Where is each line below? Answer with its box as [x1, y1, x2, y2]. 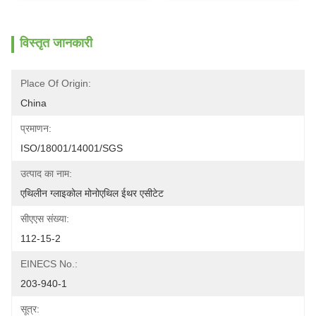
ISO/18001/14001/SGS [20, 142, 123, 154]
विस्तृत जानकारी [20, 36, 92, 50]
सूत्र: [20, 303, 39, 315]
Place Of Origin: [20, 78, 91, 89]
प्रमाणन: [20, 123, 51, 134]
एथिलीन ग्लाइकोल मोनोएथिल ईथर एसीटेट [20, 188, 164, 199]
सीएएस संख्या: [20, 213, 69, 224]
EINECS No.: [20, 258, 78, 269]
